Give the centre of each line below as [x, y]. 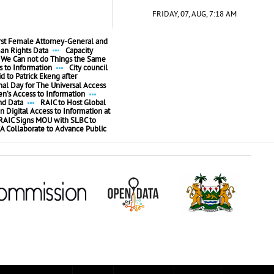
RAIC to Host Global [73, 103]
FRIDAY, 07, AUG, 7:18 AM [195, 15]
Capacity [79, 51]
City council [88, 68]
